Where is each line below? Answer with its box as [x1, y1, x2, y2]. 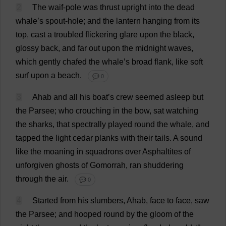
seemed [135, 93, 164, 101]
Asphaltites [141, 147, 184, 156]
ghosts [55, 161, 79, 169]
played [108, 120, 132, 129]
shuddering [143, 161, 184, 169]
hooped [74, 210, 101, 218]
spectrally [72, 120, 106, 129]
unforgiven [16, 161, 53, 169]
